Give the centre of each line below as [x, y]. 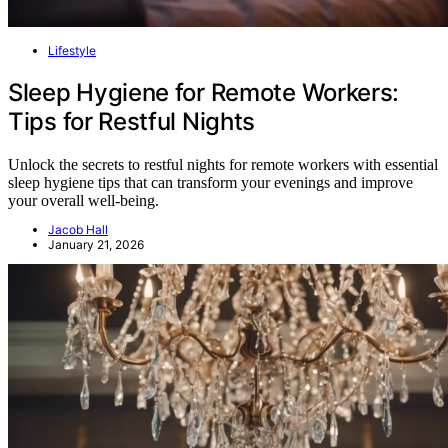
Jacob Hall [78, 229]
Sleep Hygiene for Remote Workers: [204, 93]
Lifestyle [72, 51]
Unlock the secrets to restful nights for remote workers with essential [223, 164]
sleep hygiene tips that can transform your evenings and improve [210, 182]
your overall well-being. [83, 200]
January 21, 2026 [96, 244]
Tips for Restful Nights [132, 122]
